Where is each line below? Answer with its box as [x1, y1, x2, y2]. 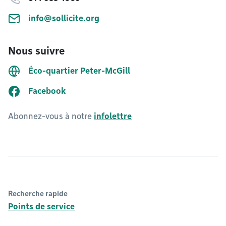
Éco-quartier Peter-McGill [28, 66, 130, 76]
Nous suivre [8, 45, 65, 57]
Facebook [28, 86, 66, 96]
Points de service [8, 202, 75, 211]
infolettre [94, 111, 132, 121]
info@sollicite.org [28, 14, 99, 23]
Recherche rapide [8, 190, 68, 198]
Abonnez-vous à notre [8, 111, 94, 121]
